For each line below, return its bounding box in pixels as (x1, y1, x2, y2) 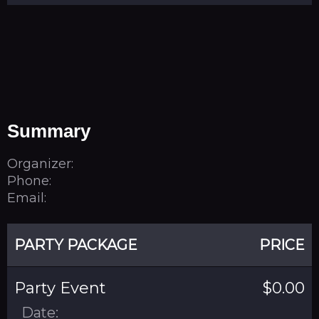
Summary (7, 120, 90, 142)
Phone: (7, 172, 51, 189)
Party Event (14, 278, 106, 298)
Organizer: (7, 155, 73, 172)
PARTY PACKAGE (14, 236, 137, 253)
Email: (7, 189, 46, 206)
